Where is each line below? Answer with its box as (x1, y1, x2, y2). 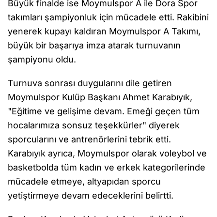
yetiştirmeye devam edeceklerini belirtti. (8, 190, 173, 201)
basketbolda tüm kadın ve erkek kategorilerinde (8, 162, 205, 172)
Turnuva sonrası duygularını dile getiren (8, 78, 172, 88)
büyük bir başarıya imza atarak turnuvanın (8, 40, 181, 50)
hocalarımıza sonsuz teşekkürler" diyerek (8, 120, 180, 130)
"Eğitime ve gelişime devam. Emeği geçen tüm (8, 106, 200, 116)
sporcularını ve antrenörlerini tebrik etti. (8, 134, 171, 144)
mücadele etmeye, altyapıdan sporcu (8, 176, 161, 186)
